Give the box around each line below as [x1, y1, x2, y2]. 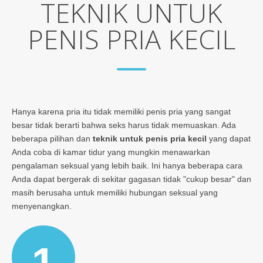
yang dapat [207, 133, 251, 143]
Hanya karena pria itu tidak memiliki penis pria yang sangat [12, 106, 231, 116]
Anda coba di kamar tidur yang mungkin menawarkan [12, 147, 210, 157]
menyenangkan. [12, 201, 72, 211]
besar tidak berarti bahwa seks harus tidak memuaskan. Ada [12, 120, 236, 130]
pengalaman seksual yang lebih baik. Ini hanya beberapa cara [12, 160, 242, 170]
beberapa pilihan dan [12, 133, 93, 143]
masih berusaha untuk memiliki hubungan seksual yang [12, 187, 218, 197]
